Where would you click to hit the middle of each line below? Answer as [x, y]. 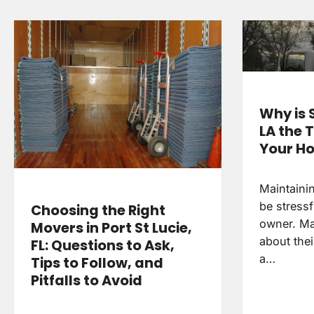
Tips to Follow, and [97, 262]
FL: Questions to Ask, [103, 245]
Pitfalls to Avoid [87, 280]
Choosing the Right [98, 210]
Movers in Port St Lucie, [111, 227]
